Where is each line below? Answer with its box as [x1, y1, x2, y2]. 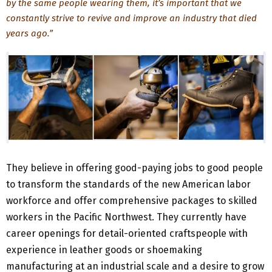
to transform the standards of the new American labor [6, 178, 251, 190]
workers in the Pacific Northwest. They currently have [6, 211, 246, 223]
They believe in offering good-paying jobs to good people [6, 162, 263, 174]
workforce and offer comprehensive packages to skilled [6, 195, 257, 206]
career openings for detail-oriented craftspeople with [6, 228, 248, 239]
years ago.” [6, 28, 53, 39]
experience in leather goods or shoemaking [6, 244, 202, 256]
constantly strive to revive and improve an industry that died [6, 13, 257, 24]
